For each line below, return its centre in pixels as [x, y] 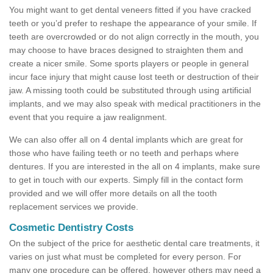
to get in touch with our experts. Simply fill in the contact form [126, 180]
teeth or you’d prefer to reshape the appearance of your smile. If [133, 23]
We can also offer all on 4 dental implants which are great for [126, 140]
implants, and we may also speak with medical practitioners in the [135, 104]
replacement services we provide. [74, 207]
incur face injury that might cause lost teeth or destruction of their [134, 77]
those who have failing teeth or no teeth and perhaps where [124, 153]
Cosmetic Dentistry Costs [71, 228]
